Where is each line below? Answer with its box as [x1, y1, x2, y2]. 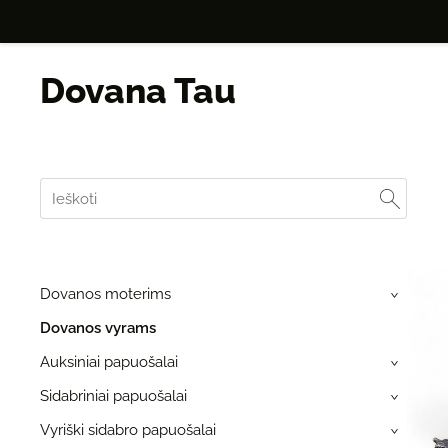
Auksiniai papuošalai [40, 352, 178, 371]
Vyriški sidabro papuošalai [40, 420, 216, 439]
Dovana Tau [40, 70, 236, 111]
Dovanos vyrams [40, 318, 156, 337]
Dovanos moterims [40, 284, 171, 303]
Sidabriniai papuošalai [40, 386, 187, 405]
